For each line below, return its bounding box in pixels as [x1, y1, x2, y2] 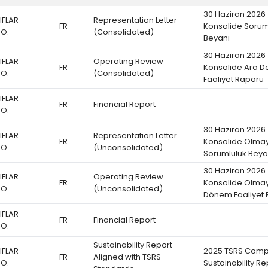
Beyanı [203, 32, 230, 44]
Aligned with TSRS [93, 251, 161, 263]
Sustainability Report [93, 239, 172, 251]
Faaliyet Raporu [203, 74, 264, 85]
